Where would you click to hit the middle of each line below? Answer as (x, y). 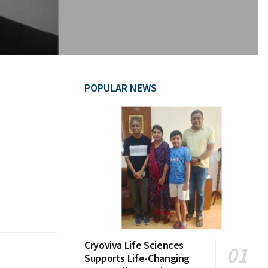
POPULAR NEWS (121, 88)
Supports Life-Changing (137, 258)
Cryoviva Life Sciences (134, 245)
